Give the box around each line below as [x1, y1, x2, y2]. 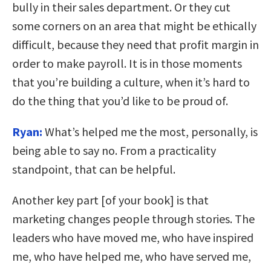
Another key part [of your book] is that [12, 192, 209, 207]
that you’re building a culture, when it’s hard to [12, 74, 250, 90]
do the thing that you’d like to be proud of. [12, 93, 228, 108]
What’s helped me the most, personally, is [42, 123, 258, 139]
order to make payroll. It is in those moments [12, 55, 242, 71]
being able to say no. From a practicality [12, 142, 216, 158]
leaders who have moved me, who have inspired [12, 229, 253, 245]
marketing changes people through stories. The [12, 211, 255, 226]
